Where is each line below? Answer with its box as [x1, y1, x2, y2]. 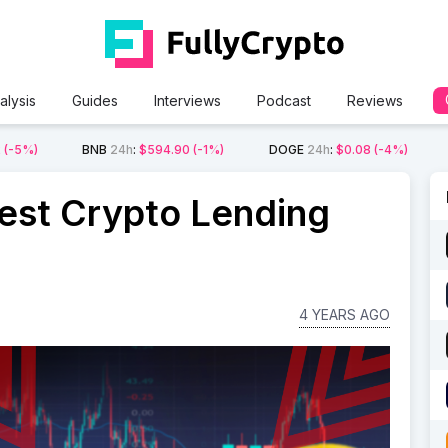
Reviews [346, 92, 403, 109]
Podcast [256, 92, 311, 109]
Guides [71, 92, 118, 109]
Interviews [153, 92, 221, 109]
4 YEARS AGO [298, 306, 390, 323]
